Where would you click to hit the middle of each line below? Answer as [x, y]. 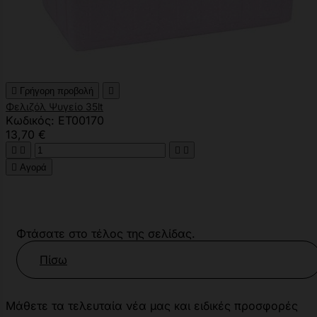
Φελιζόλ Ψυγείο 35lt [54, 106]
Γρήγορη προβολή [57, 91]
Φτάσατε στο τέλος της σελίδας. [106, 233]
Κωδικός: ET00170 [55, 120]
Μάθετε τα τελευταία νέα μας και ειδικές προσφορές [152, 305]
